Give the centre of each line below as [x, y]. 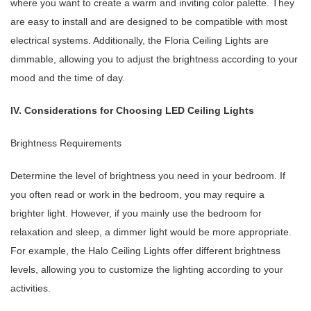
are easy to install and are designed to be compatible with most [149, 22]
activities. [31, 288]
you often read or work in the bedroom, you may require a [137, 195]
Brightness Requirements [66, 143]
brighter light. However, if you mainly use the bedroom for [136, 213]
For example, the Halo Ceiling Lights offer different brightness [145, 251]
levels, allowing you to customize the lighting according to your [147, 270]
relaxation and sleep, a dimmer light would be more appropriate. [151, 232]
